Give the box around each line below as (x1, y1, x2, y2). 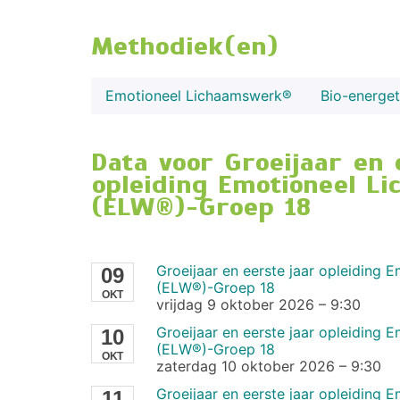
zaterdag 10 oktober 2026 (155, 356, 335, 375)
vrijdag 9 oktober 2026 (155, 295, 314, 313)
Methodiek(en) (91, 37, 279, 60)
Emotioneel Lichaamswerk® (105, 86, 292, 104)
